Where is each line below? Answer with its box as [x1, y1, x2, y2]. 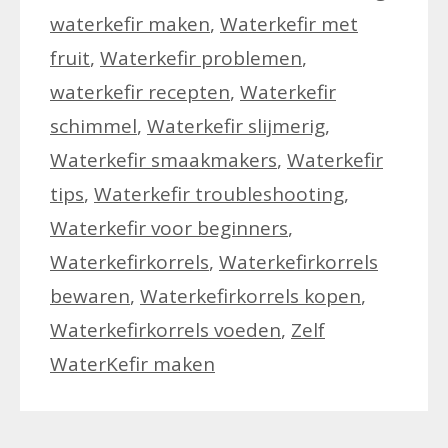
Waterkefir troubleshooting [94, 180, 344, 207]
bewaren [50, 282, 130, 309]
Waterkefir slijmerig [147, 112, 325, 139]
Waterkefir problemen [100, 44, 302, 71]
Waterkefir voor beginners [50, 214, 288, 241]
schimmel [50, 112, 137, 139]
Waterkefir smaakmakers [50, 146, 277, 173]
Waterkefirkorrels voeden [50, 316, 281, 343]
